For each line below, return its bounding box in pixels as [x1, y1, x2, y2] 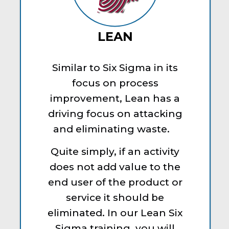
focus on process [72, 77, 158, 89]
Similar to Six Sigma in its [52, 61, 178, 74]
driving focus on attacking [48, 107, 182, 120]
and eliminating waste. [53, 123, 177, 135]
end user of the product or [48, 176, 182, 189]
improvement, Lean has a [50, 92, 180, 104]
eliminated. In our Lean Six [48, 207, 183, 219]
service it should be [66, 192, 165, 204]
